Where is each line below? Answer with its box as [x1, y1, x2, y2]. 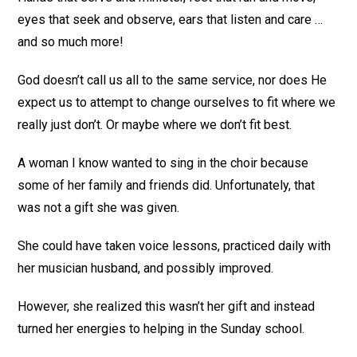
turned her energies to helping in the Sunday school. [18, 321, 305, 336]
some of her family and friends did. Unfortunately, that [18, 178, 316, 193]
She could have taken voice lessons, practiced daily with [18, 238, 331, 253]
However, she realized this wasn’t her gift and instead [18, 299, 316, 314]
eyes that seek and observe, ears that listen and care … [18, 12, 324, 27]
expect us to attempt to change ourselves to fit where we [18, 95, 336, 110]
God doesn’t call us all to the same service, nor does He [18, 73, 328, 88]
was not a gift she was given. [18, 200, 180, 215]
